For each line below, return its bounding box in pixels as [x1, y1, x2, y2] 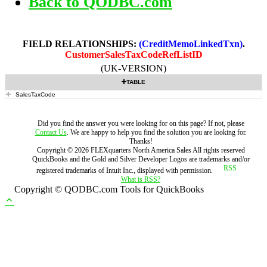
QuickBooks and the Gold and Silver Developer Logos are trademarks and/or [32, 155, 250, 163]
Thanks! [129, 137, 153, 145]
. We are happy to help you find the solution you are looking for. [66, 128, 247, 136]
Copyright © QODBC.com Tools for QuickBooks [14, 184, 204, 194]
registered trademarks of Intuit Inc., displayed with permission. [36, 166, 215, 175]
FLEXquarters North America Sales [90, 146, 191, 154]
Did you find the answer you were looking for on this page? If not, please [37, 119, 244, 128]
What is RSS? [121, 175, 160, 184]
